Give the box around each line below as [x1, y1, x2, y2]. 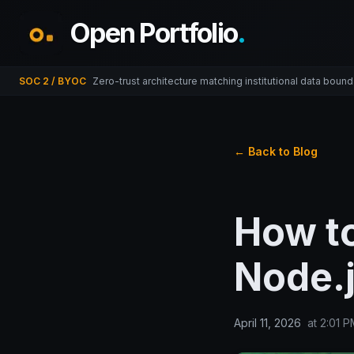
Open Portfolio [70, 17, 238, 49]
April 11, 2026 [234, 315, 301, 330]
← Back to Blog [234, 145, 318, 158]
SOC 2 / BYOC [19, 75, 86, 87]
